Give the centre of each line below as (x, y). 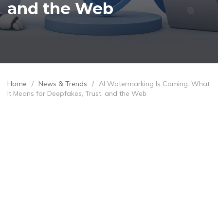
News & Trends (63, 84)
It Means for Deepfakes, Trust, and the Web (77, 93)
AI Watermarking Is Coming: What (154, 84)
